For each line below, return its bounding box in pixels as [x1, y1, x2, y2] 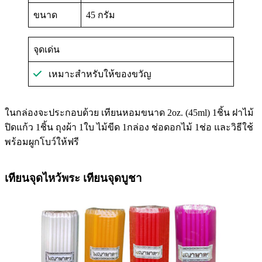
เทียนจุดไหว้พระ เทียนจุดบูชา [5, 171, 142, 184]
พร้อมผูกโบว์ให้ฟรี [5, 137, 79, 147]
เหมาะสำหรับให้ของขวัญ [42, 69, 151, 79]
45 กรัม [86, 10, 115, 20]
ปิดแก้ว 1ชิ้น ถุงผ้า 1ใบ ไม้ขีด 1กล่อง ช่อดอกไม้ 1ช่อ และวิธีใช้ [5, 122, 253, 132]
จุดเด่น [33, 44, 60, 54]
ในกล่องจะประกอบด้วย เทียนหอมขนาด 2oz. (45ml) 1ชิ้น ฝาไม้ [5, 108, 254, 118]
